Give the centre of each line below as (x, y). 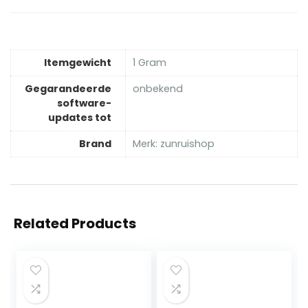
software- (84, 103)
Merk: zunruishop (174, 144)
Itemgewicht (78, 63)
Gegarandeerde (68, 89)
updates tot (80, 118)
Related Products (75, 224)
